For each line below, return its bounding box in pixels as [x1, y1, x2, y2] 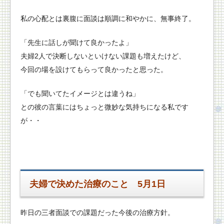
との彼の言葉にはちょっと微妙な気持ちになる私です [20, 103, 188, 111]
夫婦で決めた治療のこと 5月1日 [29, 178, 166, 189]
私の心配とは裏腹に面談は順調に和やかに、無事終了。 [20, 14, 195, 22]
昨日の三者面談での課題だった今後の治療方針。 [20, 208, 174, 217]
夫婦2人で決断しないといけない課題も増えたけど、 [20, 51, 185, 60]
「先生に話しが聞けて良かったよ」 [20, 38, 132, 46]
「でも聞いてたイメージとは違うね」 [20, 89, 139, 97]
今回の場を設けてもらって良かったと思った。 [20, 65, 167, 73]
